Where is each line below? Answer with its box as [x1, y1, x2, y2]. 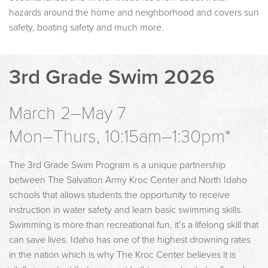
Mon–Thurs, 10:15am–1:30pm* [9, 125, 231, 148]
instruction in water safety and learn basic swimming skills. [9, 203, 243, 216]
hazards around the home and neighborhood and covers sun [9, 7, 259, 19]
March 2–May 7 [9, 102, 126, 124]
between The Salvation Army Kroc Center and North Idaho [9, 173, 247, 186]
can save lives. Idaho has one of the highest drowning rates [9, 233, 251, 246]
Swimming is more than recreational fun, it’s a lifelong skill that [9, 218, 258, 231]
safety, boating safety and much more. [9, 22, 164, 34]
